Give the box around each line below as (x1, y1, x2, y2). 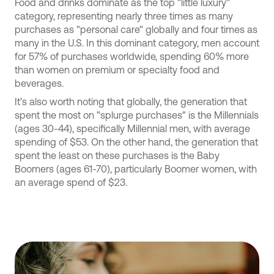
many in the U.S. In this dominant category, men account (15, 37, 259, 48)
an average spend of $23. (15, 177, 127, 188)
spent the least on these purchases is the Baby (15, 150, 220, 161)
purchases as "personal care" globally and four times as (15, 24, 257, 35)
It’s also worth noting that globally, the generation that (15, 96, 247, 107)
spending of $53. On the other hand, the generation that (15, 136, 258, 147)
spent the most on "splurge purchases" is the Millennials (15, 109, 259, 120)
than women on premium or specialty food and (15, 64, 220, 75)
